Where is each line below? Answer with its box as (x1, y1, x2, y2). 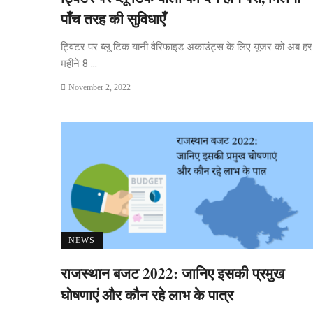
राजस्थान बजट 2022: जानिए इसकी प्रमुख (61, 262, 284, 284)
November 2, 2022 (68, 82, 131, 92)
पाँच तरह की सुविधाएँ (61, 8, 166, 29)
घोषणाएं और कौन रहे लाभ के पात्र (61, 284, 233, 305)
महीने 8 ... (61, 57, 97, 70)
